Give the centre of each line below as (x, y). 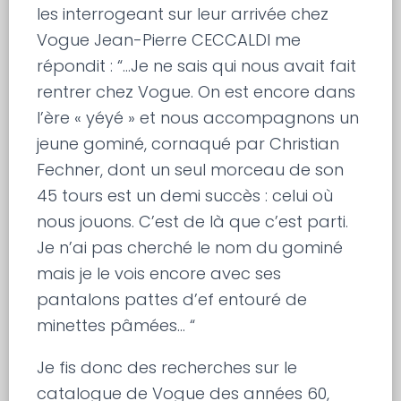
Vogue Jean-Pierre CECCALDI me (169, 39)
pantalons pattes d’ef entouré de (172, 299)
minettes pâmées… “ (116, 325)
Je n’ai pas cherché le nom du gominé (190, 247)
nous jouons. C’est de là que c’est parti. (193, 221)
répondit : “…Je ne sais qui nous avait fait (197, 65)
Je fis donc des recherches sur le (167, 367)
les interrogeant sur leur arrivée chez (183, 13)
